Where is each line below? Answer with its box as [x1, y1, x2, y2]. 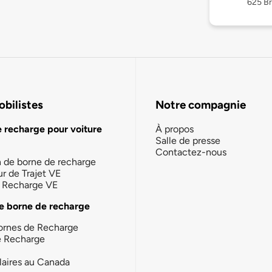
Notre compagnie [155, 98, 246, 112]
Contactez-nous [155, 146, 226, 158]
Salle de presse [155, 134, 220, 146]
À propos [155, 123, 194, 135]
